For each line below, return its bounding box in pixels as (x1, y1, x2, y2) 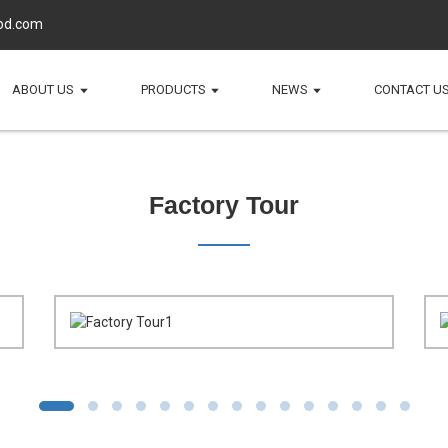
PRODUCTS (140, 82, 206, 97)
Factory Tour (149, 191, 299, 219)
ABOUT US (12, 82, 75, 97)
